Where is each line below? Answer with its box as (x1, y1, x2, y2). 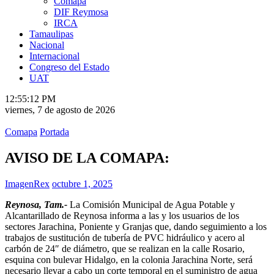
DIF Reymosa (54, 7, 108, 18)
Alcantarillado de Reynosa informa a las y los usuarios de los (5, 210, 239, 221)
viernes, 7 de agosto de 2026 (5, 105, 115, 116)
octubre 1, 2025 (52, 179, 113, 190)
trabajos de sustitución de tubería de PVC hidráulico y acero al (5, 232, 245, 243)
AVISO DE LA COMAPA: (5, 150, 169, 166)
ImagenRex (5, 179, 50, 190)
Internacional (29, 51, 80, 62)
